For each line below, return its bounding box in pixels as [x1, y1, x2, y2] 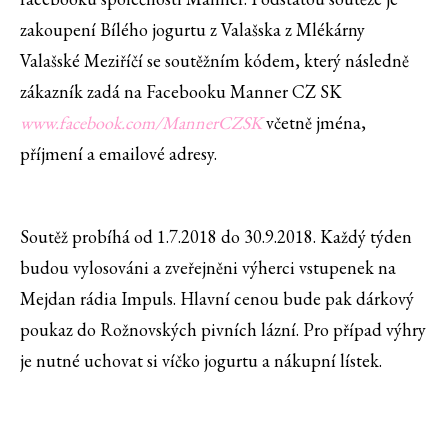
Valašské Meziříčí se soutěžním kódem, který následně [20, 49, 409, 73]
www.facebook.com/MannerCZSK [20, 111, 262, 135]
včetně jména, [262, 111, 366, 135]
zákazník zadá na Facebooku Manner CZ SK [20, 80, 342, 104]
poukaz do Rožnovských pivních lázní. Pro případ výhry [20, 318, 426, 342]
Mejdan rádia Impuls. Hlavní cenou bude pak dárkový [20, 287, 414, 311]
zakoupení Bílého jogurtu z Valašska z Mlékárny [20, 18, 365, 42]
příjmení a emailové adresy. [20, 142, 217, 166]
